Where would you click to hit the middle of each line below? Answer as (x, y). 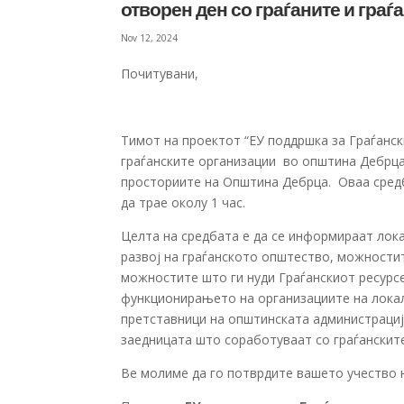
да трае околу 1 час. (184, 202)
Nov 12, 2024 (150, 38)
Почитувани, (160, 73)
